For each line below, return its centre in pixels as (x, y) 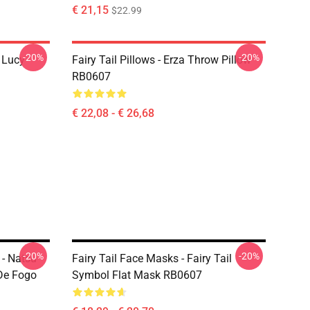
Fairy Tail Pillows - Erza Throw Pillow (162, 60)
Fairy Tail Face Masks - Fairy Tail (152, 258)
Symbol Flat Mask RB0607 (137, 275)
